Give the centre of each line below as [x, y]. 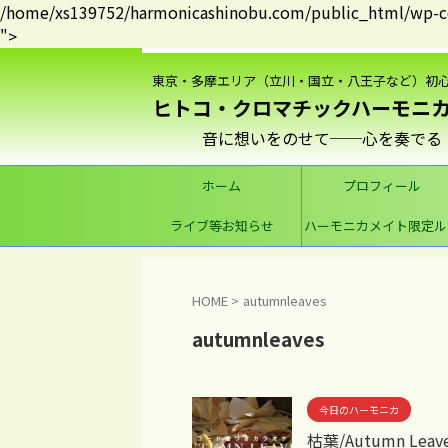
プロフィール [381, 185]
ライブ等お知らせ [221, 225]
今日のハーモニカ [359, 409]
